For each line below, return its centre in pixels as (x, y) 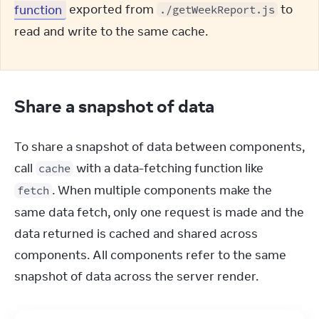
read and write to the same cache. (111, 31)
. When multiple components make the (162, 190)
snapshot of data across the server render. (136, 276)
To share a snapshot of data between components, (159, 147)
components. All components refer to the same (150, 255)
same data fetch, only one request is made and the (159, 212)
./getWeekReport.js (217, 10)
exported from (111, 9)
